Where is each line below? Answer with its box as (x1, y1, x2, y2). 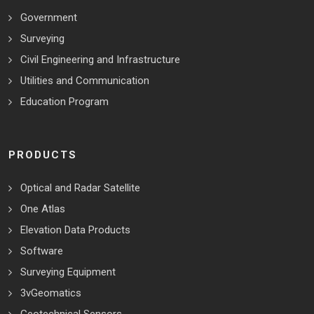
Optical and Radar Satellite (20, 182, 140, 195)
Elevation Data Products (20, 224, 130, 237)
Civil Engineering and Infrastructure (20, 53, 180, 67)
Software (20, 245, 63, 258)
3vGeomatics (20, 287, 81, 300)
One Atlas (20, 203, 65, 216)
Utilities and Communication (20, 74, 149, 88)
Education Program (20, 95, 109, 109)
